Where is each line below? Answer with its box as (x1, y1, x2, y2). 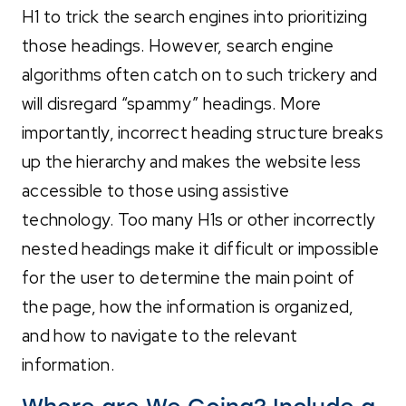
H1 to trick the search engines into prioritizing (22, 5, 368, 28)
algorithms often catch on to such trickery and (22, 63, 378, 86)
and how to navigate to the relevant (22, 324, 298, 347)
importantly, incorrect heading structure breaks (22, 121, 384, 144)
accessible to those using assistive (22, 179, 290, 202)
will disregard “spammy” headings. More (22, 92, 322, 115)
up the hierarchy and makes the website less (22, 150, 362, 173)
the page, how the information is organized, (22, 295, 354, 318)
